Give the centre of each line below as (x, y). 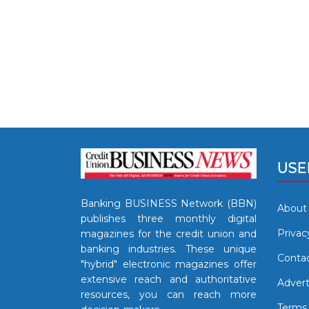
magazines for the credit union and (169, 234)
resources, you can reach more (169, 295)
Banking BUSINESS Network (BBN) (169, 204)
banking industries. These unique (169, 249)
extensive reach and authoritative (169, 280)
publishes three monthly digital (169, 219)
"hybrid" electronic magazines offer (169, 265)
